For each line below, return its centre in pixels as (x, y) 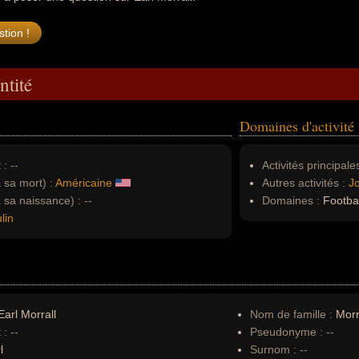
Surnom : (273, 349)
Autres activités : (304, 183)
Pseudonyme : (286, 332)
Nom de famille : (293, 314)
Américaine (84, 183)
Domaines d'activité (297, 126)
